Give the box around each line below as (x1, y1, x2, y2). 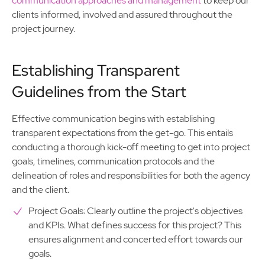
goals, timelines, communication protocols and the (12, 155, 215, 167)
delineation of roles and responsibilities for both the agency (12, 169, 250, 182)
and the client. (12, 183, 69, 196)
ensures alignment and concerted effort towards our (28, 233, 243, 245)
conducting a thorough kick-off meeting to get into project (12, 141, 250, 153)
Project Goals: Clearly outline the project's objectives (28, 205, 243, 217)
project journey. (12, 22, 75, 35)
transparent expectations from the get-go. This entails (12, 127, 233, 139)
